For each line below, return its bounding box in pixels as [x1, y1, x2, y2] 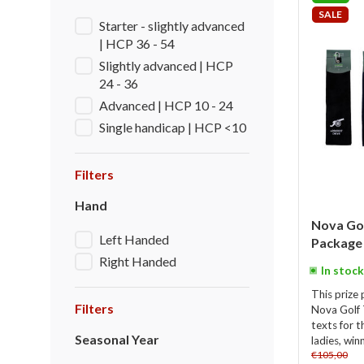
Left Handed [99, 232, 169, 247]
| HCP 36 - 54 [99, 36, 175, 51]
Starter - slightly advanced [99, 18, 245, 33]
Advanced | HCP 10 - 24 [99, 97, 233, 113]
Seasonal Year [75, 331, 159, 347]
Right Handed [99, 253, 176, 269]
